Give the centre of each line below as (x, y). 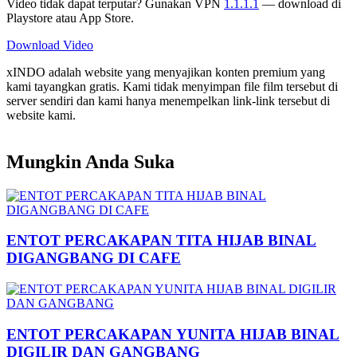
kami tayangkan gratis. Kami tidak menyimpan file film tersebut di (172, 86)
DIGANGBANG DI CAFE (94, 258)
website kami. (41, 115)
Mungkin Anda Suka (90, 161)
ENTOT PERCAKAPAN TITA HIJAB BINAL (161, 241)
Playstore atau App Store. (70, 18)
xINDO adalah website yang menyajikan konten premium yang (166, 72)
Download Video (50, 45)
